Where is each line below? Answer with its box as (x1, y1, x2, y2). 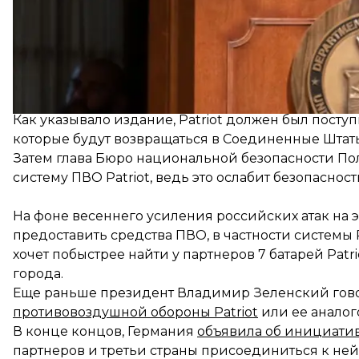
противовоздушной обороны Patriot (13, 304, 258, 320)
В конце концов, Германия (13, 323, 197, 339)
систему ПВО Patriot (13, 169, 150, 185)
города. (13, 265, 63, 281)
